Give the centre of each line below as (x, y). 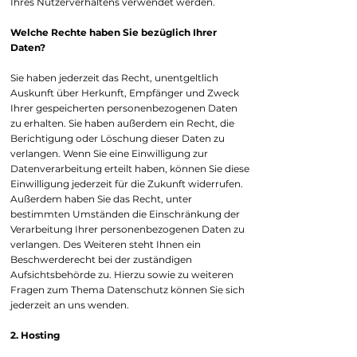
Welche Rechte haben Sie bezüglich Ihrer (114, 32)
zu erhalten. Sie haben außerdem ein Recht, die (122, 123)
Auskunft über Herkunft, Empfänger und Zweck (125, 93)
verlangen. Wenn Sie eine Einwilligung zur (109, 153)
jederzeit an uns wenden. (70, 305)
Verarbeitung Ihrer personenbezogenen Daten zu (127, 229)
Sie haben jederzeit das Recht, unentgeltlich (114, 78)
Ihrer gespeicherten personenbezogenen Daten (124, 108)
